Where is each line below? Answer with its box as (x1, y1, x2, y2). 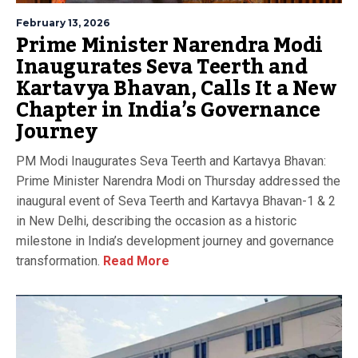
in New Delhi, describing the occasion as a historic (16, 213, 296, 229)
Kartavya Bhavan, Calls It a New (16, 68, 337, 109)
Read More (100, 253, 169, 268)
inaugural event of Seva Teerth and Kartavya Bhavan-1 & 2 (16, 193, 336, 209)
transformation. (16, 253, 100, 268)
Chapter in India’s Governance (16, 89, 320, 130)
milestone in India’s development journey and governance (16, 233, 334, 249)
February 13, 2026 (16, 16, 109, 29)
